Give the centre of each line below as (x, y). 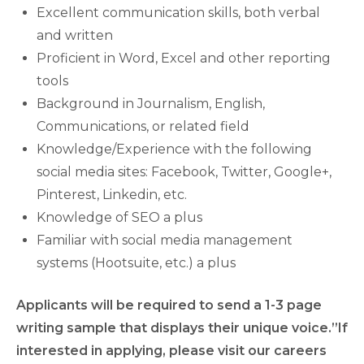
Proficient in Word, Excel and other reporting (184, 58)
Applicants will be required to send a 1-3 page (169, 305)
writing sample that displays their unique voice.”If (182, 328)
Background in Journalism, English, (151, 104)
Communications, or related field (143, 126)
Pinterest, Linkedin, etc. (112, 195)
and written (75, 35)
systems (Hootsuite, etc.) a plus (136, 263)
